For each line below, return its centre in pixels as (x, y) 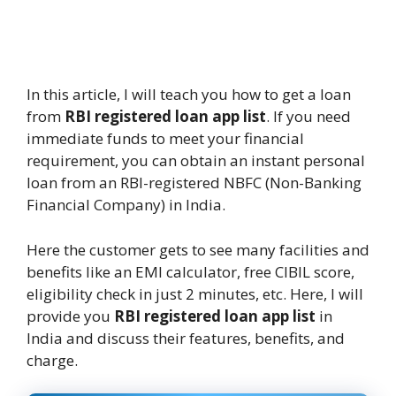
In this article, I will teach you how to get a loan (189, 95)
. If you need (308, 117)
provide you (70, 316)
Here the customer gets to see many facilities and (198, 249)
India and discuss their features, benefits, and (186, 338)
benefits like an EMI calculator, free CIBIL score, (190, 271)
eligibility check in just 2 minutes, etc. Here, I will (195, 293)
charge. (52, 360)
